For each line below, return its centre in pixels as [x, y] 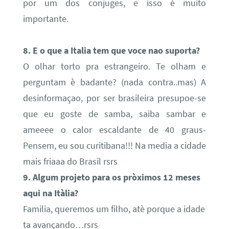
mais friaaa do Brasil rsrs [70, 161]
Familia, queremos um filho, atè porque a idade [114, 209]
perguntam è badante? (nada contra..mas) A [114, 82]
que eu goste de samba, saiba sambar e [114, 114]
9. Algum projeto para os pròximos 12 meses [111, 177]
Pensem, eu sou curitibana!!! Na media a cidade [114, 145]
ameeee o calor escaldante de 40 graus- [114, 130]
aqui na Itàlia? [50, 193]
